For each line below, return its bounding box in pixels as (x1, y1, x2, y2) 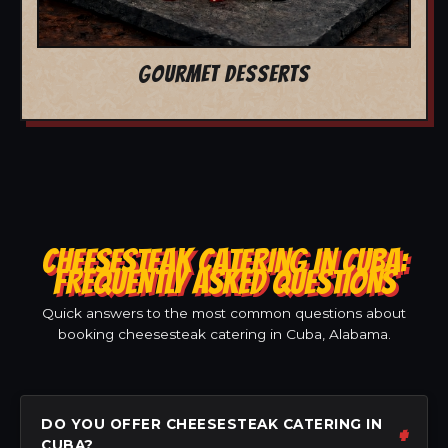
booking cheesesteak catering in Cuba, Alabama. (57, 325, 391, 342)
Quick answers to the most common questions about (42, 304, 406, 321)
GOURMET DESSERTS (138, 60, 310, 86)
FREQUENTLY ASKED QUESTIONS (53, 263, 395, 300)
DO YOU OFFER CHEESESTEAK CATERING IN (41, 415, 382, 432)
